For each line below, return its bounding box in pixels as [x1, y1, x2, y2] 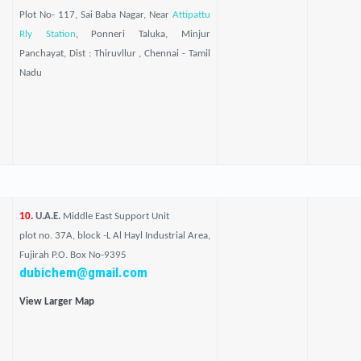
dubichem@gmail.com [19, 264, 147, 280]
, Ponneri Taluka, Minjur [75, 29, 210, 39]
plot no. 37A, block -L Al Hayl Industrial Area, [19, 230, 210, 241]
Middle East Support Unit [62, 211, 169, 222]
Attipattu [172, 10, 210, 20]
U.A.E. [35, 211, 63, 222]
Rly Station [19, 29, 76, 39]
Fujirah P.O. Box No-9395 [19, 250, 127, 260]
